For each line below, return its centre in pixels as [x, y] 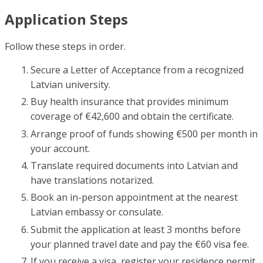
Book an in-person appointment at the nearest [134, 198]
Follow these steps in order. [65, 46]
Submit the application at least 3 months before [136, 229]
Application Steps [66, 19]
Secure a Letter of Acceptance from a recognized [137, 70]
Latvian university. [70, 84]
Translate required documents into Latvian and [134, 165]
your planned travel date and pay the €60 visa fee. [140, 244]
